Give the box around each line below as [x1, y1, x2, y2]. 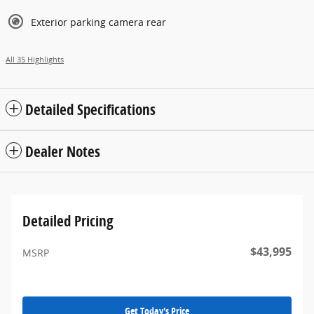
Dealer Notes [25, 142, 100, 162]
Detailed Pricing [22, 211, 114, 231]
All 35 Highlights [6, 55, 64, 65]
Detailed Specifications [25, 100, 156, 120]
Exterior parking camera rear [31, 15, 166, 29]
